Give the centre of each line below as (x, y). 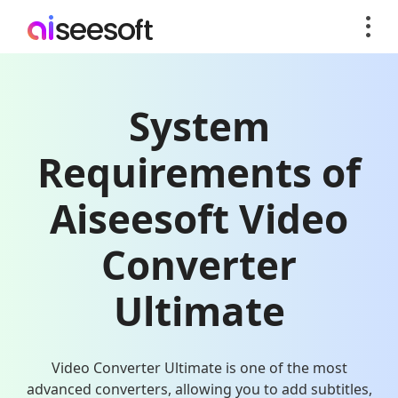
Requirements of (199, 172)
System (199, 126)
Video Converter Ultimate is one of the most (199, 368)
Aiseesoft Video (199, 219)
